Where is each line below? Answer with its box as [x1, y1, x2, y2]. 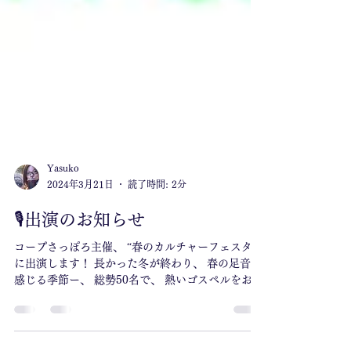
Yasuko [47, 248, 79, 259]
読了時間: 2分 [128, 266, 186, 275]
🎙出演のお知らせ [14, 297, 145, 314]
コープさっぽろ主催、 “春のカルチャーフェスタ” [14, 327, 257, 338]
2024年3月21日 [47, 266, 114, 275]
